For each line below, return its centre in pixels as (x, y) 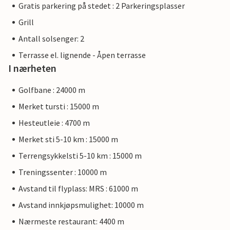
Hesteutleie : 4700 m (54, 123)
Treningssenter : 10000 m (63, 172)
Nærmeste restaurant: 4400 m (71, 221)
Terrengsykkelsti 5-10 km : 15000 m (80, 156)
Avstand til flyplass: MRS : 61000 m (78, 188)
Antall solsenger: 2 (51, 39)
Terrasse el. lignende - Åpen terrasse (82, 55)
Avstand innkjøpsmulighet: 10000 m (81, 205)
